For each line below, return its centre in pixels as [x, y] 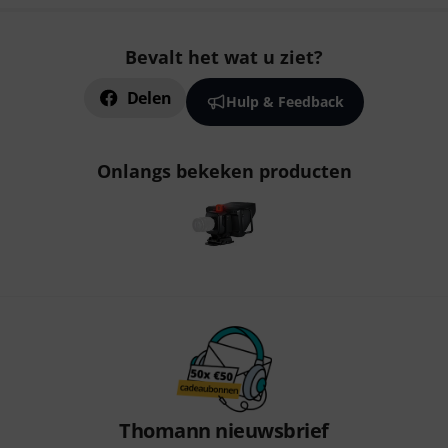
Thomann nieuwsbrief [224, 430]
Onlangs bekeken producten [224, 171]
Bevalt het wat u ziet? [224, 57]
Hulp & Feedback [285, 101]
